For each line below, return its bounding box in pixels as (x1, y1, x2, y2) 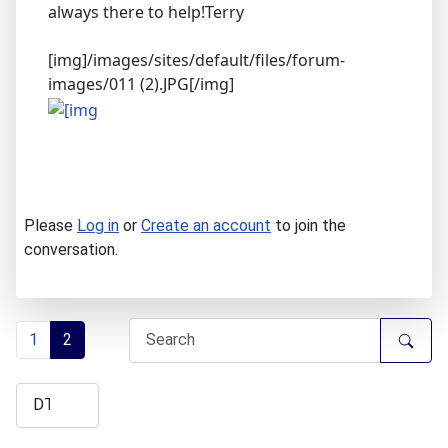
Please (24, 215, 77, 235)
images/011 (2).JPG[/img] (48, 72, 234, 95)
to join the (271, 215, 346, 235)
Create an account (141, 215, 271, 235)
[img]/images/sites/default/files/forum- (48, 48, 345, 71)
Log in (77, 215, 119, 235)
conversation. (24, 239, 118, 259)
